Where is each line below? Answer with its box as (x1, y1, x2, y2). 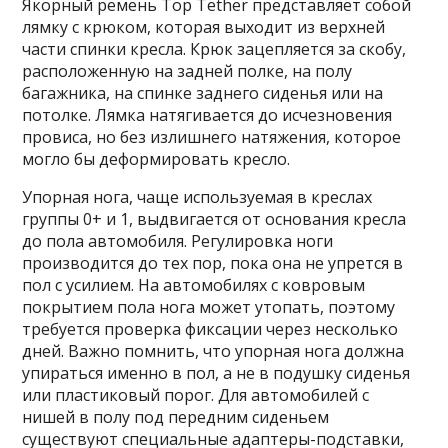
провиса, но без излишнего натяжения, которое (22, 126, 402, 149)
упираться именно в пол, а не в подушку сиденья (22, 362, 411, 385)
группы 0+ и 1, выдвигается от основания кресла (22, 208, 407, 231)
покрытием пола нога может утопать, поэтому (22, 296, 396, 319)
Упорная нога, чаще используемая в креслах (22, 186, 373, 209)
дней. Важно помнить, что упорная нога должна (22, 340, 405, 363)
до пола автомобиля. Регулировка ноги (22, 230, 334, 253)
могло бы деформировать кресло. (22, 148, 291, 171)
